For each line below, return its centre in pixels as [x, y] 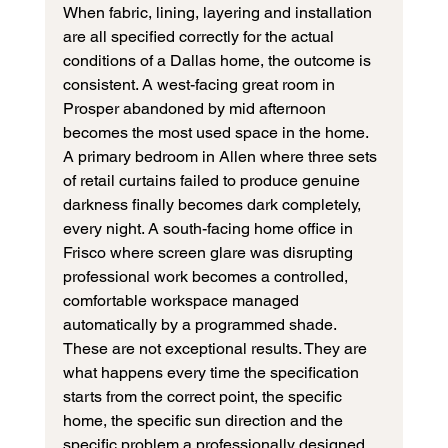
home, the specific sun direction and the [204, 421]
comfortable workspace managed [182, 301]
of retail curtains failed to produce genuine [213, 181]
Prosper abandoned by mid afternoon [196, 109]
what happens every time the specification [212, 373]
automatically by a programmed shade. [199, 325]
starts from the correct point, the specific [204, 397]
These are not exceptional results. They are [216, 349]
